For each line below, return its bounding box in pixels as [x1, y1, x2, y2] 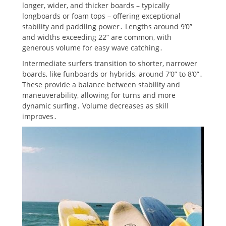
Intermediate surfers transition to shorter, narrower [22, 58, 197, 68]
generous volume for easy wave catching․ [22, 42, 163, 52]
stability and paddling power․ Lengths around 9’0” [22, 21, 192, 31]
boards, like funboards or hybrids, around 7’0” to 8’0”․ [22, 69, 203, 79]
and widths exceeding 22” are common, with [22, 32, 172, 42]
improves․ [22, 111, 57, 121]
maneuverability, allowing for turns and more [22, 90, 176, 100]
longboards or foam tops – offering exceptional [22, 11, 181, 21]
